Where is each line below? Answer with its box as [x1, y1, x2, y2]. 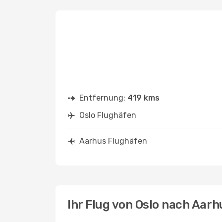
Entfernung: [79, 93, 127, 103]
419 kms [127, 93, 160, 103]
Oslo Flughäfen [79, 111, 136, 120]
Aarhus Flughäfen [79, 136, 147, 146]
